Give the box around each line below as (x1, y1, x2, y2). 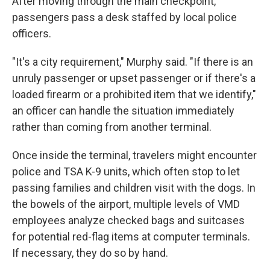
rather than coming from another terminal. (12, 121, 212, 133)
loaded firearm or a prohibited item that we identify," (12, 88, 256, 101)
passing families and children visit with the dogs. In (12, 181, 256, 194)
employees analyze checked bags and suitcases (12, 214, 245, 227)
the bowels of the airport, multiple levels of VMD (12, 198, 240, 210)
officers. (12, 27, 51, 40)
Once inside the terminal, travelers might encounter (12, 149, 257, 162)
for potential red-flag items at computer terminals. (12, 230, 250, 243)
